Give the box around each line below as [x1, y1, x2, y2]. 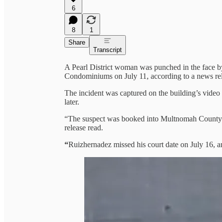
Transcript [93, 46, 122, 54]
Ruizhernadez [68, 140, 111, 149]
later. [64, 97, 79, 106]
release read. [64, 123, 103, 132]
